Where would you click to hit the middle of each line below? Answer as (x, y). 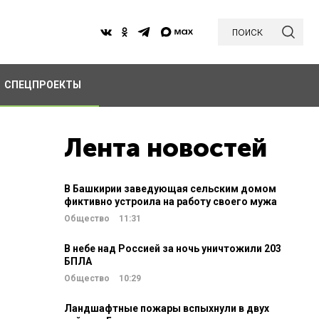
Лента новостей (166, 148)
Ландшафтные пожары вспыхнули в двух (167, 308)
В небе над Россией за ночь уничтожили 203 (173, 249)
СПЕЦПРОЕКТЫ (42, 85)
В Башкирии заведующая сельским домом (170, 189)
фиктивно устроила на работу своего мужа (171, 202)
